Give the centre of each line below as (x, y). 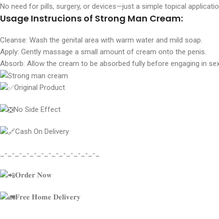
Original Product (40, 88)
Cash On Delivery (42, 132)
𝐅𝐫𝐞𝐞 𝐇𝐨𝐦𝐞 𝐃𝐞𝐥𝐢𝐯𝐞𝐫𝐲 (48, 197)
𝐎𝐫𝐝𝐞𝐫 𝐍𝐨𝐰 (33, 175)
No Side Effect (37, 110)
